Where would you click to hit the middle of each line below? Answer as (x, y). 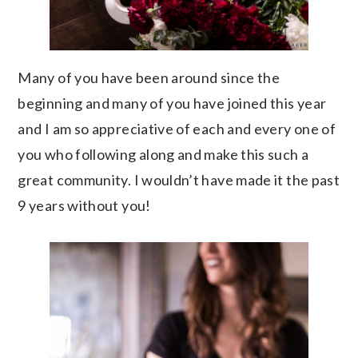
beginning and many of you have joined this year (172, 103)
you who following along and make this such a (163, 154)
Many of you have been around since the (149, 77)
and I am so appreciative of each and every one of (177, 128)
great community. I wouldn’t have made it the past (179, 179)
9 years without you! (84, 205)
